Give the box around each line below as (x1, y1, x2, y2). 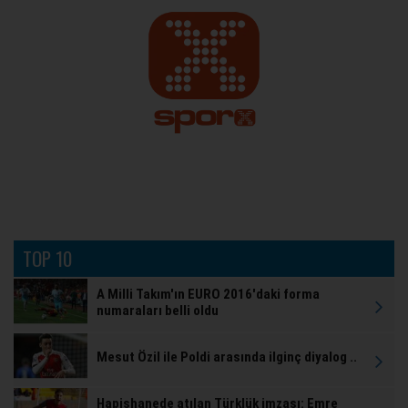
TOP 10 (23, 243, 72, 272)
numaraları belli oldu (97, 301, 219, 319)
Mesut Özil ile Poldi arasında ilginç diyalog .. (97, 348, 357, 365)
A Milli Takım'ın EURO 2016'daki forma (97, 285, 320, 302)
